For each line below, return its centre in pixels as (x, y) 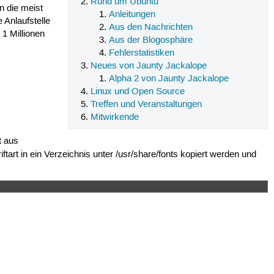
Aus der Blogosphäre (150, 40)
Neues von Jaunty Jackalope (149, 66)
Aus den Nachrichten (150, 27)
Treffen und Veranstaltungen (146, 104)
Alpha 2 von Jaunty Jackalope (168, 79)
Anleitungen (132, 14)
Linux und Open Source (138, 91)
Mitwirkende (115, 117)
